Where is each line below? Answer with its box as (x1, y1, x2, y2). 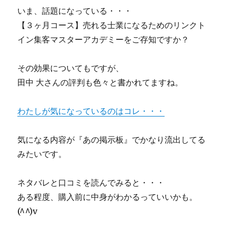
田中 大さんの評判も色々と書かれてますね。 (17, 77, 184, 87)
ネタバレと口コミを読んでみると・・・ (17, 177, 165, 188)
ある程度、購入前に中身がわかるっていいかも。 (17, 192, 198, 202)
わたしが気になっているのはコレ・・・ (17, 106, 165, 116)
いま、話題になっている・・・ (17, 6, 132, 16)
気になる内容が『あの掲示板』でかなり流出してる (17, 134, 206, 145)
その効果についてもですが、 (17, 63, 124, 73)
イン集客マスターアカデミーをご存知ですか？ (17, 34, 190, 44)
